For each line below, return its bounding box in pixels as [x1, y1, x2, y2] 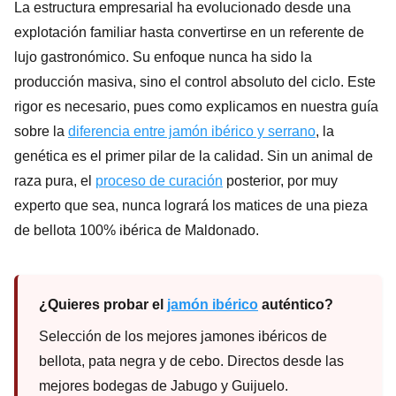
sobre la [14, 123, 68, 139]
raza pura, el [14, 172, 95, 188]
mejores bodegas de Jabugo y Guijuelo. [39, 377, 288, 393]
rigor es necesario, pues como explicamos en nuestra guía [14, 98, 378, 114]
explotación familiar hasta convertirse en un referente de [14, 24, 364, 40]
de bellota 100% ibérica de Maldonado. [14, 222, 259, 238]
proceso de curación [95, 172, 223, 188]
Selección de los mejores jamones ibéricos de [39, 328, 327, 344]
